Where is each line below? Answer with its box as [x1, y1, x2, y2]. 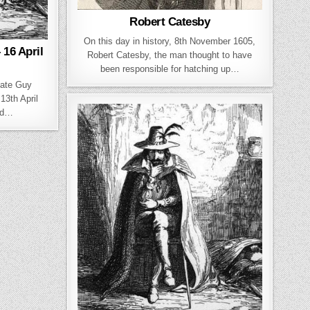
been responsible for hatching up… [100, 63, 239, 74]
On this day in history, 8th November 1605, [84, 35, 256, 46]
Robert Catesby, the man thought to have [87, 49, 253, 60]
